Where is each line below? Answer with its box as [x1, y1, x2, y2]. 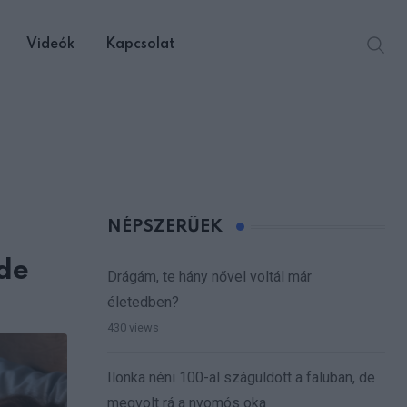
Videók [25, 37, 74, 52]
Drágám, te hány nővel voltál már [107, 268, 312, 286]
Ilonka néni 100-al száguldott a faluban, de [107, 369, 375, 387]
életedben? [107, 293, 179, 312]
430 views [107, 321, 159, 335]
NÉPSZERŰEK [107, 218, 223, 236]
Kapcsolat [104, 37, 174, 52]
